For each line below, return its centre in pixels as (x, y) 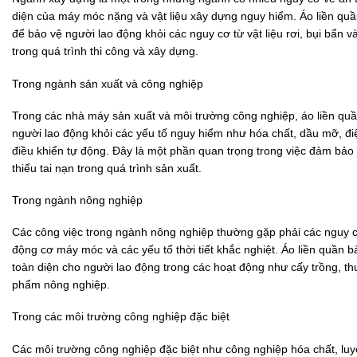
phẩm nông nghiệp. (61, 285)
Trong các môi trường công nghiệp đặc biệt (121, 317)
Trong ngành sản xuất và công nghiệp (108, 83)
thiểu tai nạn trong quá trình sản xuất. (107, 168)
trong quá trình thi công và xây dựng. (105, 51)
